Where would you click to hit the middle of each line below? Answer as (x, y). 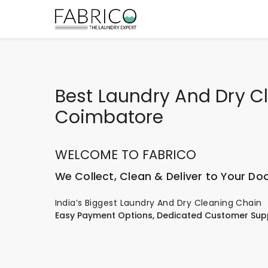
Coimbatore (109, 117)
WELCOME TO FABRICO (125, 155)
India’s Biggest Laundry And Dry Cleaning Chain (158, 203)
